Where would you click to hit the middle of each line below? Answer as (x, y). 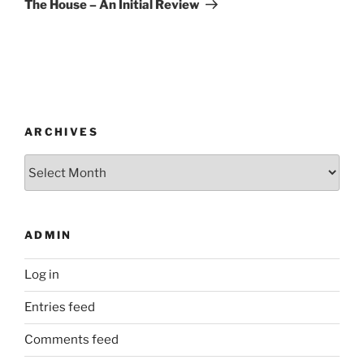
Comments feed (71, 340)
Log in (42, 275)
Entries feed (60, 308)
